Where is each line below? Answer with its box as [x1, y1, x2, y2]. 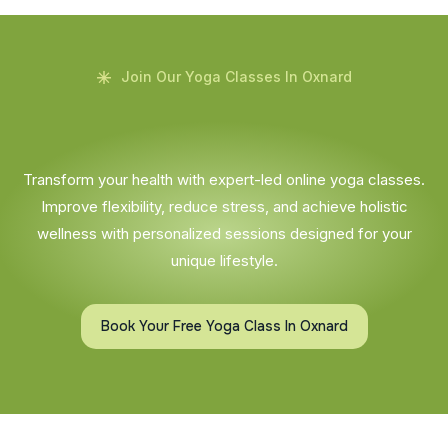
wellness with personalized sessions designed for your [36, 223, 412, 243]
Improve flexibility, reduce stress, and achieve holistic [40, 196, 408, 216]
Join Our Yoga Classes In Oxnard [120, 67, 352, 85]
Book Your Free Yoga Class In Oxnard [100, 316, 348, 335]
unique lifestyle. [170, 250, 278, 270]
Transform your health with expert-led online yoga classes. [23, 169, 425, 189]
